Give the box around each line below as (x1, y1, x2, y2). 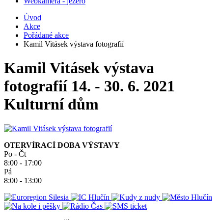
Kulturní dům (4, 95, 99, 113)
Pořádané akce (24, 31, 69, 39)
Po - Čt (4, 149, 26, 158)
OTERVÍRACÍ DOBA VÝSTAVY (4, 140, 120, 149)
